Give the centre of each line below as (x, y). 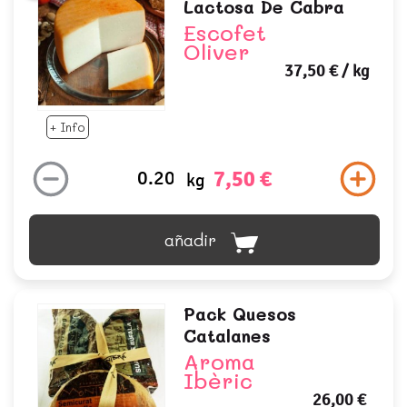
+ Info (68, 127)
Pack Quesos (239, 314)
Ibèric (218, 381)
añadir (190, 240)
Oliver (216, 51)
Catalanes (227, 336)
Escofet (224, 32)
